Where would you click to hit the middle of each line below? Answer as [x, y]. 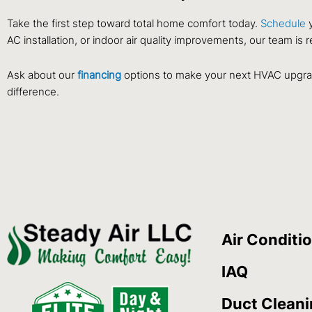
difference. [33, 92]
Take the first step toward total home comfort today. [134, 24]
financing [99, 75]
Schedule [283, 24]
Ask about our [42, 75]
